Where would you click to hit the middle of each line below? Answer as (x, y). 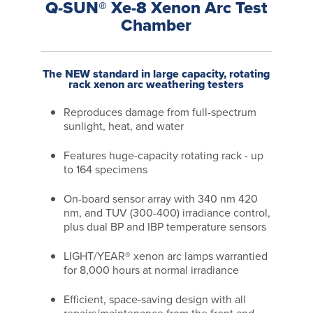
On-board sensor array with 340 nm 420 (161, 199)
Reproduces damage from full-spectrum (160, 112)
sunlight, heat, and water (124, 126)
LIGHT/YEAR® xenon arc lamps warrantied (166, 256)
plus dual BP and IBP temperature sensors (165, 227)
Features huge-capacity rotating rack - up (164, 156)
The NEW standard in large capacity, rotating (156, 74)
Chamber (156, 26)
